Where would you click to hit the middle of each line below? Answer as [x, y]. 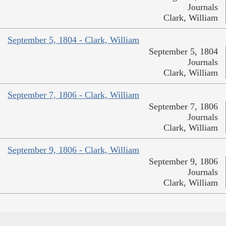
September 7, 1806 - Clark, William [73, 95]
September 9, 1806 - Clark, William [73, 150]
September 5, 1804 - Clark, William [73, 40]
